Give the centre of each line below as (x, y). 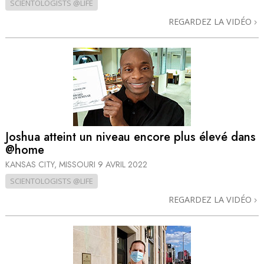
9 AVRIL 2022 (123, 165)
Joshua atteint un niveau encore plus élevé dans (131, 137)
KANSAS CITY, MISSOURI (52, 165)
